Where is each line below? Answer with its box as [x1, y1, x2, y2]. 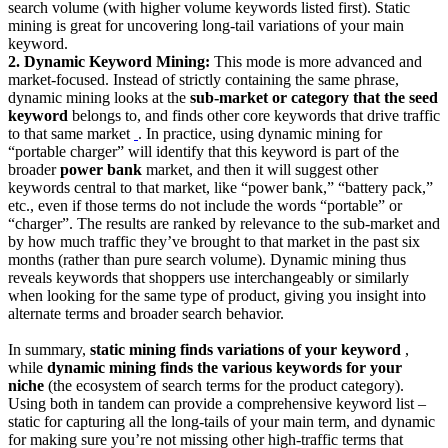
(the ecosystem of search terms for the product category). [44, 376, 404, 394]
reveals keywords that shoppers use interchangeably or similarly [8, 268, 409, 286]
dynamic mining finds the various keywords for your [47, 358, 402, 376]
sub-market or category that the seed [190, 88, 438, 106]
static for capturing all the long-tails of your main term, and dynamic [8, 412, 435, 430]
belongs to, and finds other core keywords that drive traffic [68, 106, 440, 124]
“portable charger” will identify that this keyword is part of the [8, 142, 399, 160]
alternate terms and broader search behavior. [8, 304, 284, 322]
